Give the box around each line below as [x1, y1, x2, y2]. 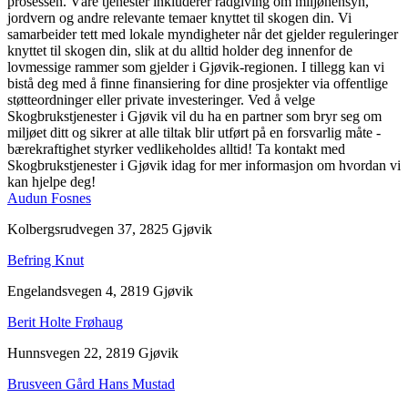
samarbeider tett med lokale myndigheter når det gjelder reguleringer [7, 25, 398, 42]
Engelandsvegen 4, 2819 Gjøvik [7, 282, 193, 299]
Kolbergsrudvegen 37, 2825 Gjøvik [7, 220, 212, 237]
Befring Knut [7, 251, 84, 268]
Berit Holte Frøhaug [7, 313, 123, 330]
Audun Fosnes [7, 189, 91, 206]
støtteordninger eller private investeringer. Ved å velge [7, 91, 315, 107]
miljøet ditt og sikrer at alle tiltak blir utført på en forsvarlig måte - [7, 124, 381, 140]
